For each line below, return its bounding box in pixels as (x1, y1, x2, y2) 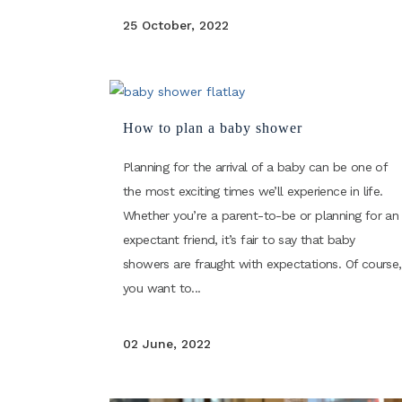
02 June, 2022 (123, 336, 211, 351)
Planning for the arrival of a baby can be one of (123, 160, 388, 174)
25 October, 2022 (123, 17, 229, 32)
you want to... (123, 281, 201, 295)
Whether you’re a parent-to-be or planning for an (123, 208, 399, 223)
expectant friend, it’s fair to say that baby (123, 232, 355, 247)
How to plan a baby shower (123, 120, 302, 135)
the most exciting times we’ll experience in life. (123, 184, 383, 198)
